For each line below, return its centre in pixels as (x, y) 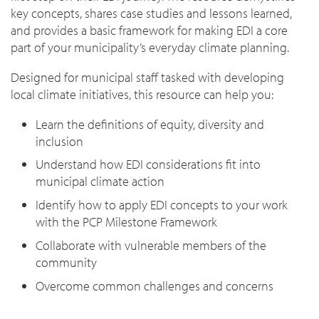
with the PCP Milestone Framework (127, 222)
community (67, 262)
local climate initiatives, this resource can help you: (142, 94)
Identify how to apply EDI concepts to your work (162, 205)
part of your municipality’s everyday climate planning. (150, 48)
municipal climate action (100, 182)
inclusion (60, 141)
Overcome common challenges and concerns (155, 286)
